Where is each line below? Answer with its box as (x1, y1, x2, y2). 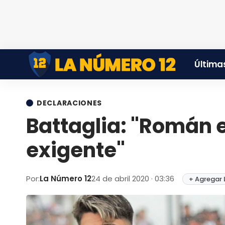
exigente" (26, 136, 125, 164)
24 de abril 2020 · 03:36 (91, 173, 176, 184)
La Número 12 (40, 173, 91, 184)
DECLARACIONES (37, 98, 102, 108)
